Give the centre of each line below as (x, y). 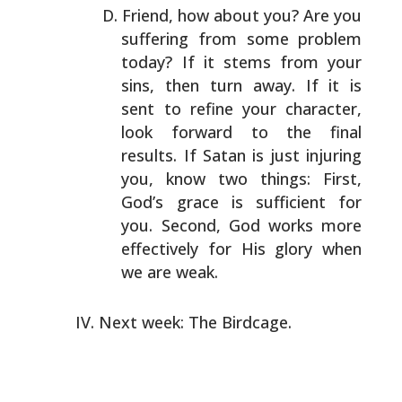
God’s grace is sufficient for (242, 202)
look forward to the (217, 132)
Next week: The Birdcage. (195, 322)
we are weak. (170, 272)
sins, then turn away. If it (231, 85)
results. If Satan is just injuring (242, 155)
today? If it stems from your (242, 62)
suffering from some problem (242, 39)
